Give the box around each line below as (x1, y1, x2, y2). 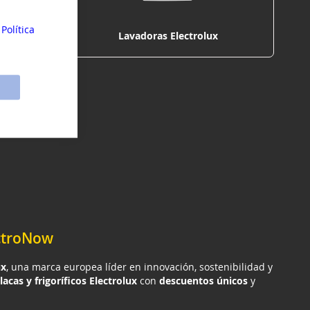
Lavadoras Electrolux (118, 28, 218, 42)
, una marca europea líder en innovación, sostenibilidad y (6, 259, 273, 273)
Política (1, 22, 35, 36)
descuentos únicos (159, 273, 248, 287)
